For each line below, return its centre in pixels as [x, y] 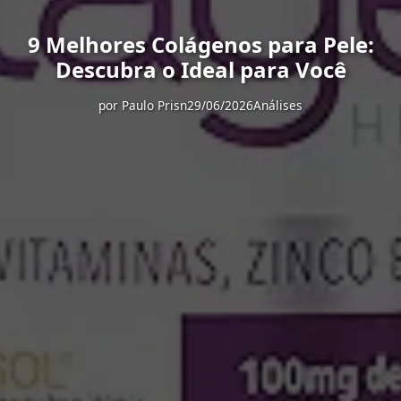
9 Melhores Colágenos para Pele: [200, 44]
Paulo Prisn [154, 105]
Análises [278, 105]
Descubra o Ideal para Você [200, 69]
